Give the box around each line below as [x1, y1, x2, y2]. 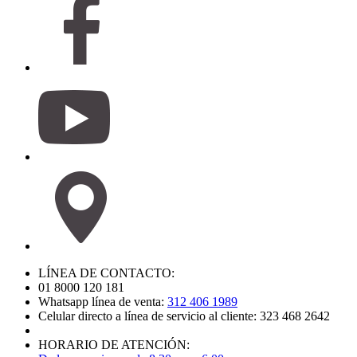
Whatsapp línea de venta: [38, 294, 167, 308]
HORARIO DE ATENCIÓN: [38, 337, 190, 351]
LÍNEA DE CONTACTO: [38, 265, 175, 280]
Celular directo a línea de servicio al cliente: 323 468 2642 [38, 308, 330, 323]
